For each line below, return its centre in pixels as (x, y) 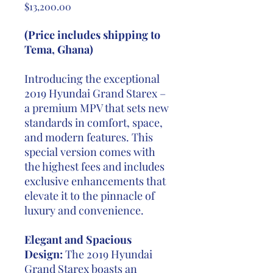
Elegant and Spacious (78, 239)
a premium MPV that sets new (97, 108)
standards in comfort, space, (94, 122)
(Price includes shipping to (92, 35)
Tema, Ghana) (59, 49)
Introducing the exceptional (92, 79)
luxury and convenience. (84, 210)
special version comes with (90, 152)
